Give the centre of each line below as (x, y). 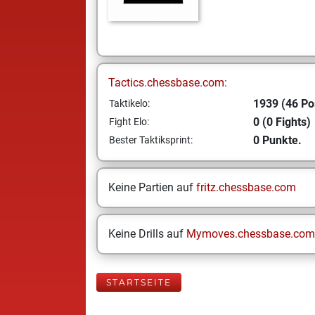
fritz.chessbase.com (246, 187)
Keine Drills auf (147, 234)
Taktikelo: (129, 103)
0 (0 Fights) (282, 122)
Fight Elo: (129, 122)
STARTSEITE (139, 282)
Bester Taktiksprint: (151, 140)
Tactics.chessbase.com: (168, 83)
